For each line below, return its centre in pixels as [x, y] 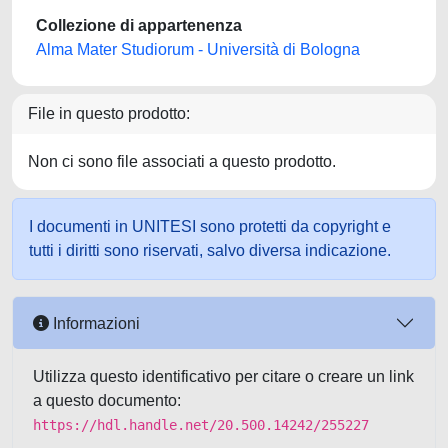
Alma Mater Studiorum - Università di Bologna [198, 49]
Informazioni [94, 323]
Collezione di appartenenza [139, 25]
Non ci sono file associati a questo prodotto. [182, 161]
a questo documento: [107, 400]
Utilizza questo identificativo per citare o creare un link [223, 376]
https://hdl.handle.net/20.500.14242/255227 [201, 425]
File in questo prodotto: [109, 113]
